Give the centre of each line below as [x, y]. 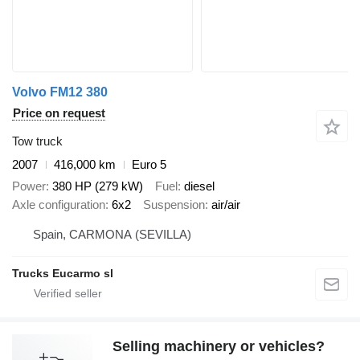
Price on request [59, 113]
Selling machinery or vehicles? [219, 347]
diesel [199, 186]
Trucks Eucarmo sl [63, 274]
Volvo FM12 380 [60, 92]
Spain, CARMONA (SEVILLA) [112, 235]
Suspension [174, 204]
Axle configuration [59, 204]
